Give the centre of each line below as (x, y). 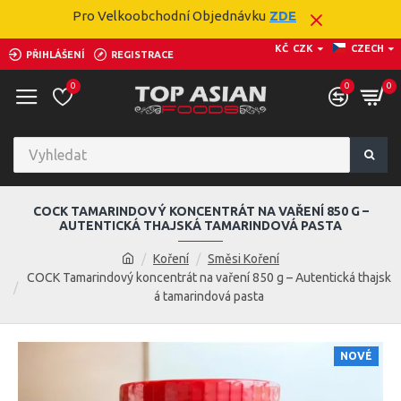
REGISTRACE (142, 54)
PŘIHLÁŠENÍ (55, 54)
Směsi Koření (243, 259)
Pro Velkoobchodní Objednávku (169, 16)
